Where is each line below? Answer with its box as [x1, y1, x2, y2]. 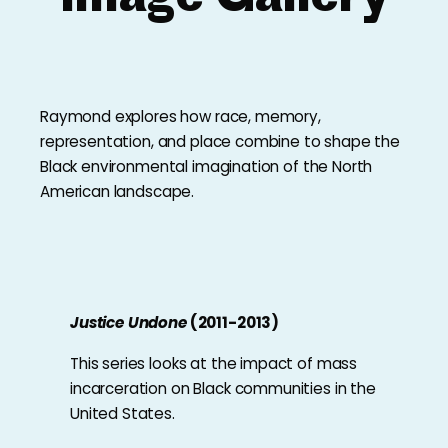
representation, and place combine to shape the [40, 131, 401, 153]
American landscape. [40, 181, 195, 203]
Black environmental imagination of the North [40, 156, 373, 178]
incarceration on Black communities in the [70, 378, 376, 400]
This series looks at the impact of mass [70, 353, 358, 375]
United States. [70, 403, 175, 425]
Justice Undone [70, 312, 187, 334]
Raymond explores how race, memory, [40, 106, 321, 128]
